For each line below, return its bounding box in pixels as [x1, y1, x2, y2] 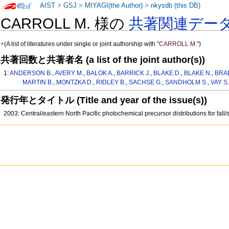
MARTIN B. [22, 79, 53, 86]
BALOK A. [86, 70, 114, 77]
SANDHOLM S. [165, 79, 208, 86]
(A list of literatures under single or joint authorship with [4, 40, 157, 48]
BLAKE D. [153, 70, 181, 77]
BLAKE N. [184, 70, 212, 77]
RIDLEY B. [96, 79, 126, 86]
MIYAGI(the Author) [85, 2, 143, 9]
